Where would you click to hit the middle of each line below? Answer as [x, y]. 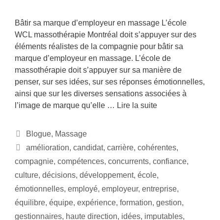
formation [136, 203]
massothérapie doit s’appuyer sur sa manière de [98, 70]
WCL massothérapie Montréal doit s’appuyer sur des [106, 35]
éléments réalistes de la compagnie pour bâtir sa [99, 47]
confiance [170, 162]
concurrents [128, 162]
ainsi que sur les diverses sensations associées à [101, 94]
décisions [59, 175]
